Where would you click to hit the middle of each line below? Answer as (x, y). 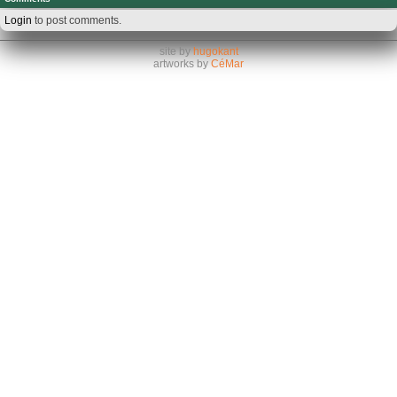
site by (176, 51)
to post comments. (77, 20)
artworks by (182, 63)
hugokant (215, 51)
